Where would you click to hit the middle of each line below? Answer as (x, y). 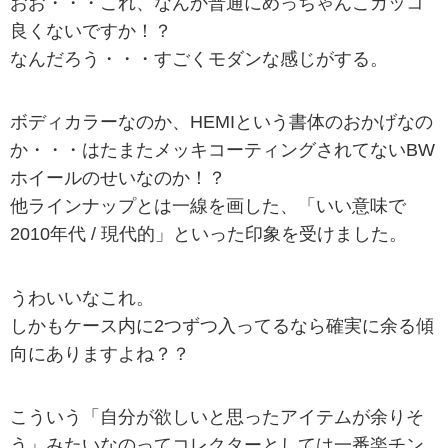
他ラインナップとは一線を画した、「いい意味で (208, 206)
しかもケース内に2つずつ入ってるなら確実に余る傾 (222, 325)
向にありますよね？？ (100, 353)
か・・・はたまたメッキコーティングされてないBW (222, 150)
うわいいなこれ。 (82, 297)
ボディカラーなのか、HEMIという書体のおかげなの (221, 122)
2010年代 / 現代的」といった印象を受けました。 (208, 234)
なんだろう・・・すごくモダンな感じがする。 (199, 59)
